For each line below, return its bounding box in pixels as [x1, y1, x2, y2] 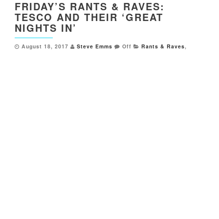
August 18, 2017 [22, 43, 68, 50]
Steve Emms [77, 43, 112, 50]
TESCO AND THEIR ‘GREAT [15, 10, 163, 24]
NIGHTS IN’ [15, 21, 77, 35]
